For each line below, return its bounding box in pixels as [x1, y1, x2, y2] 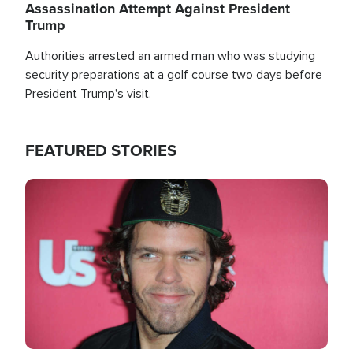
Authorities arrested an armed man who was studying [25, 47, 315, 64]
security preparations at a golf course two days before [25, 66, 322, 83]
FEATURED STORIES [25, 138, 176, 162]
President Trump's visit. [25, 85, 151, 102]
